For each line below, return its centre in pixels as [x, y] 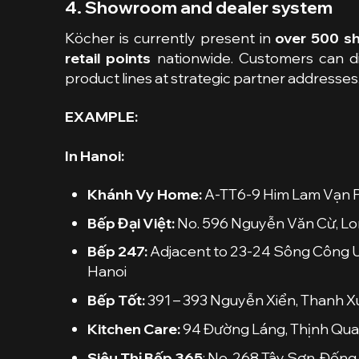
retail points [108, 58]
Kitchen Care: [135, 329]
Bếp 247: [118, 252]
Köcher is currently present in [170, 38]
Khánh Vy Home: [145, 194]
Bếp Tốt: [117, 301]
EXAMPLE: [101, 117]
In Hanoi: [94, 155]
